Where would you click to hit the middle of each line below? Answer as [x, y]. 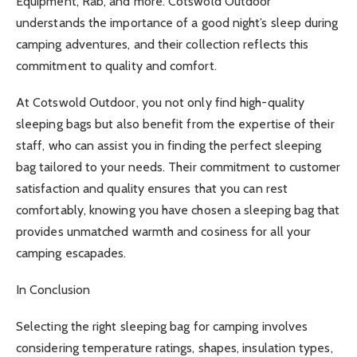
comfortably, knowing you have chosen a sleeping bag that [178, 210]
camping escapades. [71, 253]
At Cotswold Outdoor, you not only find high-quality [161, 102]
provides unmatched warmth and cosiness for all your [164, 231]
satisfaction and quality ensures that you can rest [152, 188]
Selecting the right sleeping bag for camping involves [162, 327]
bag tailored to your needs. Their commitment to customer [178, 167]
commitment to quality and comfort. [116, 65]
